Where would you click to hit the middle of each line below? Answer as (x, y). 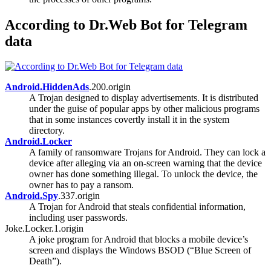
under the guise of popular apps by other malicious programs (144, 109)
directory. (47, 131)
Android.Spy (31, 196)
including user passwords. (78, 218)
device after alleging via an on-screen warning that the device (145, 163)
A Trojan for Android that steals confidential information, (137, 207)
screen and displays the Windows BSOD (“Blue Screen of (140, 250)
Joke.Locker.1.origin (44, 229)
